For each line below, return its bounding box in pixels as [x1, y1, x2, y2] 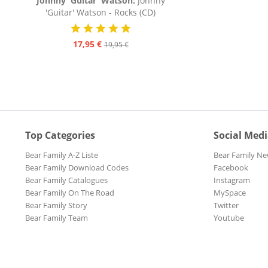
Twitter [214, 200, 239, 211]
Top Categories [25, 129, 95, 142]
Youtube [214, 212, 244, 223]
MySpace [214, 187, 246, 198]
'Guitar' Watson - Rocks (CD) [45, 7, 156, 18]
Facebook [214, 162, 248, 173]
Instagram [214, 175, 250, 185]
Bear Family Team [25, 212, 88, 223]
